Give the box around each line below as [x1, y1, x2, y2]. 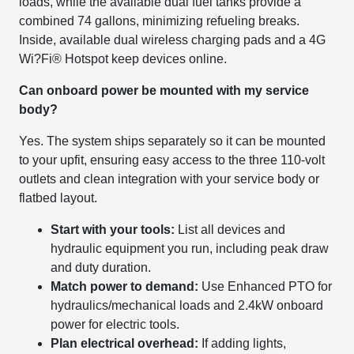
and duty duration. [51, 260, 152, 274]
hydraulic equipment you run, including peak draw [51, 241, 330, 255]
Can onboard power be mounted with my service [19, 83, 310, 97]
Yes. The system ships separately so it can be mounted [19, 134, 326, 148]
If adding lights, [198, 336, 287, 350]
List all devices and [175, 222, 286, 236]
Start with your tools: [51, 222, 175, 236]
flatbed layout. [19, 190, 98, 205]
